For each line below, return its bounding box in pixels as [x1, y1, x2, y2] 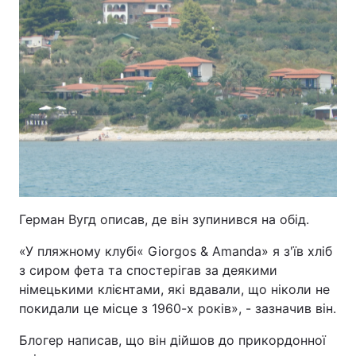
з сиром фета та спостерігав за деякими [19, 262, 277, 278]
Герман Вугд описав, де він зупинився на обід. [19, 211, 309, 227]
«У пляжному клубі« [19, 243, 148, 259]
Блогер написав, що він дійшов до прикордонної [19, 332, 326, 348]
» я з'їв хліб [261, 243, 332, 259]
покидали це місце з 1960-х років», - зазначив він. [19, 300, 336, 316]
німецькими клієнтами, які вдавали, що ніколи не [19, 281, 330, 297]
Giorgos [148, 243, 196, 259]
